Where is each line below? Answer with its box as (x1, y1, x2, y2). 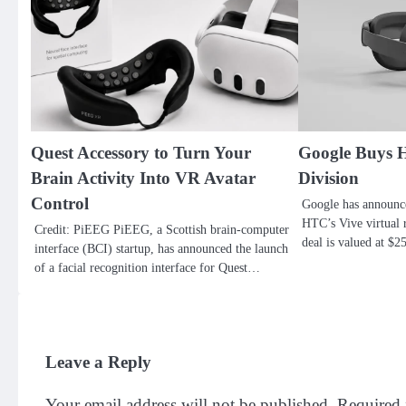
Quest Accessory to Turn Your (31, 142, 251, 162)
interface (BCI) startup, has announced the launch (34, 240, 288, 256)
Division (297, 168, 359, 188)
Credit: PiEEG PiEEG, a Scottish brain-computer (34, 221, 289, 237)
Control (31, 193, 89, 213)
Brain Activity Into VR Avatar (31, 168, 256, 188)
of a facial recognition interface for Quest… (34, 259, 260, 275)
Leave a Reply (45, 352, 151, 372)
